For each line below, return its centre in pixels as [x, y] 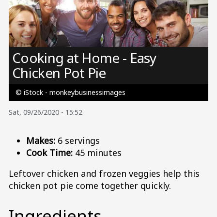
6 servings [77, 141]
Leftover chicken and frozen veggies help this [104, 174]
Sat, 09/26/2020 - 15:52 [46, 112]
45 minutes [97, 153]
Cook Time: [49, 153]
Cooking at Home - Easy [84, 58]
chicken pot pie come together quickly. [90, 186]
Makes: [41, 141]
